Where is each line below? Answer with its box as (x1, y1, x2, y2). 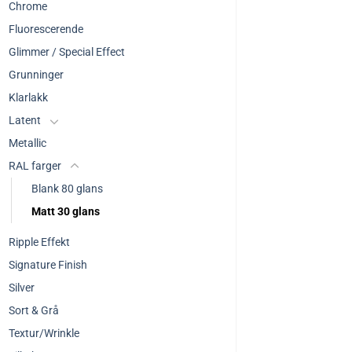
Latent (9, 113, 41, 127)
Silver (9, 280, 35, 295)
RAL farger (9, 159, 61, 173)
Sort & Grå (9, 303, 59, 317)
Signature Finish (9, 258, 87, 272)
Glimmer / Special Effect (9, 45, 125, 59)
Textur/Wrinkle (9, 326, 79, 340)
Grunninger (9, 68, 64, 82)
